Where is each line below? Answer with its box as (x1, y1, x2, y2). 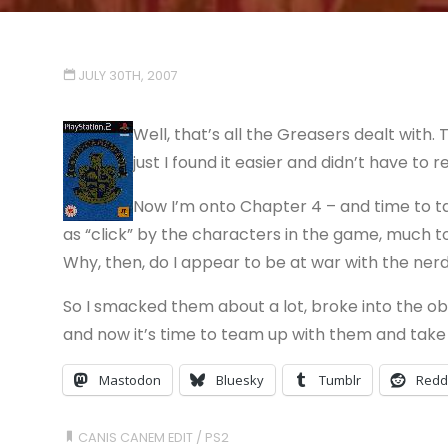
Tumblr (318, 370, 361, 389)
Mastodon (98, 370, 161, 389)
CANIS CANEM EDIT (78, 428, 194, 446)
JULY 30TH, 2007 (78, 66, 179, 84)
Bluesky (215, 370, 264, 389)
